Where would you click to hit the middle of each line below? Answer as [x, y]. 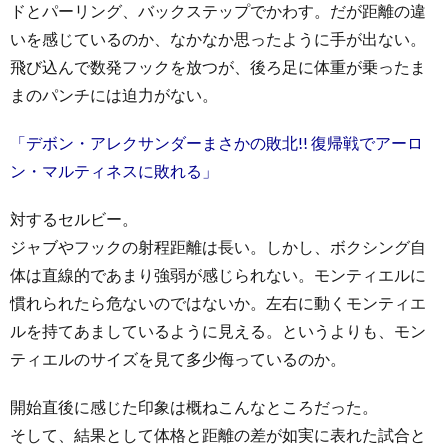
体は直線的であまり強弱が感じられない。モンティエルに [218, 274]
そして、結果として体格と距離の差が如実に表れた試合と [218, 434]
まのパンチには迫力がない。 [114, 94]
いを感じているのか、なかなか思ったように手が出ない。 [218, 38]
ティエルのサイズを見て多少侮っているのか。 [178, 358]
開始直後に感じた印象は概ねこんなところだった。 [194, 406]
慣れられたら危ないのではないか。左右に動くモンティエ [218, 302]
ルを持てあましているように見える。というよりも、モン [218, 330]
